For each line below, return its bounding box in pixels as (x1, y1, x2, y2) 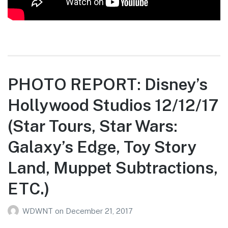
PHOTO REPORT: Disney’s (8, 74, 208, 94)
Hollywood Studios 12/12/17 (8, 95, 218, 115)
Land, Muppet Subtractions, (8, 158, 218, 177)
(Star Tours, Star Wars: (8, 116, 178, 135)
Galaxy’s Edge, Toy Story (8, 137, 196, 156)
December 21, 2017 (66, 207, 133, 216)
